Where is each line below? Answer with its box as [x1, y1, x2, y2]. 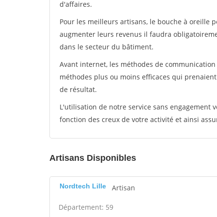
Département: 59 [59, 202, 113, 212]
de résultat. [60, 85, 97, 94]
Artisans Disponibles [49, 153, 136, 163]
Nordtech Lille [60, 182, 106, 190]
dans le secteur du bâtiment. [60, 42, 154, 51]
